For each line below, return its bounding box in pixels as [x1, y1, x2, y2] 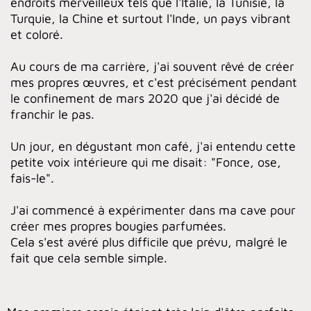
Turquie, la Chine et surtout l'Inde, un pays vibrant [10, 10, 291, 26]
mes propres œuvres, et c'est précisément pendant [10, 74, 297, 90]
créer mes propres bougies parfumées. [10, 218, 226, 233]
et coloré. [10, 26, 63, 42]
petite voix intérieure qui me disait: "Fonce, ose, [10, 154, 281, 169]
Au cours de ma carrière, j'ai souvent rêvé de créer [10, 58, 294, 74]
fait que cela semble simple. [10, 250, 167, 265]
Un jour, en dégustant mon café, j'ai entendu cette [10, 138, 296, 153]
